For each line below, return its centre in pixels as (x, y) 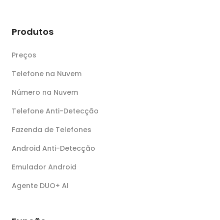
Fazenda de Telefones (52, 130)
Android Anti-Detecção (54, 148)
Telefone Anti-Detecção (55, 111)
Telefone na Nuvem (47, 74)
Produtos (33, 32)
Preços (24, 55)
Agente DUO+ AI (40, 186)
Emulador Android (44, 167)
